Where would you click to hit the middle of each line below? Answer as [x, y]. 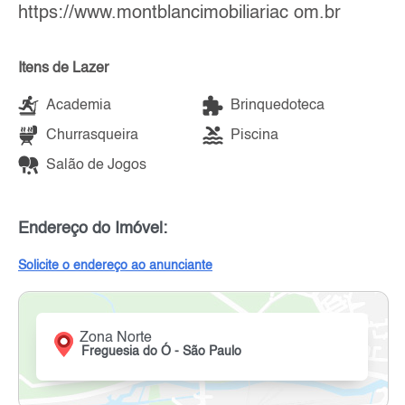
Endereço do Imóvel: [93, 229]
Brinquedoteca [278, 105]
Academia [79, 105]
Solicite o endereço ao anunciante [115, 266]
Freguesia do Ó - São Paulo [162, 352]
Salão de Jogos [96, 165]
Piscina [254, 135]
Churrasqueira [92, 135]
